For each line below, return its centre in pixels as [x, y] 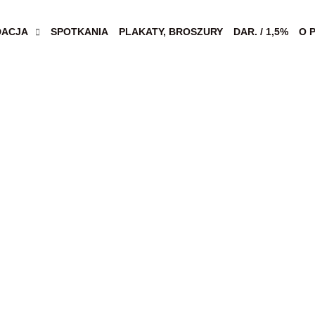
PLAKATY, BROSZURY [171, 31]
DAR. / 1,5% [261, 31]
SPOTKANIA [79, 31]
